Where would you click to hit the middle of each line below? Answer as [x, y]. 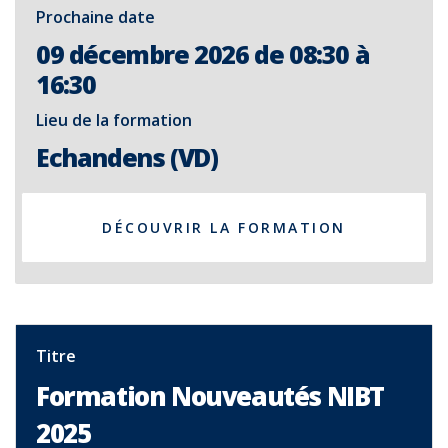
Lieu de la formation [114, 120]
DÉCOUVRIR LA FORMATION [224, 227]
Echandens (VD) [127, 157]
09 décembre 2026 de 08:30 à [203, 54]
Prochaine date [95, 17]
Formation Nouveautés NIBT [210, 396]
